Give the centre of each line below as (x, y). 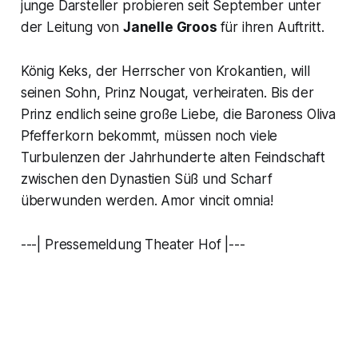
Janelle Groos (171, 28)
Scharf (251, 179)
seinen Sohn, (62, 93)
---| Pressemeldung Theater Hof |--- (133, 245)
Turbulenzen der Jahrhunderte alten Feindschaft (173, 158)
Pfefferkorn (57, 136)
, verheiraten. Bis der (249, 93)
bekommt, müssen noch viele (185, 136)
